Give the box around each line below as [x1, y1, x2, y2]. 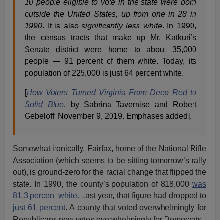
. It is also [42, 21, 82, 30]
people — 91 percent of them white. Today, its [25, 56, 196, 65]
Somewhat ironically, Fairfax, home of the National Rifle [13, 144, 206, 153]
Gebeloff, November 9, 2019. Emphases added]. [25, 111, 192, 120]
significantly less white [82, 21, 162, 30]
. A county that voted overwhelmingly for [65, 203, 206, 212]
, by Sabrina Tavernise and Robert [63, 100, 196, 109]
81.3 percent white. [13, 191, 79, 200]
